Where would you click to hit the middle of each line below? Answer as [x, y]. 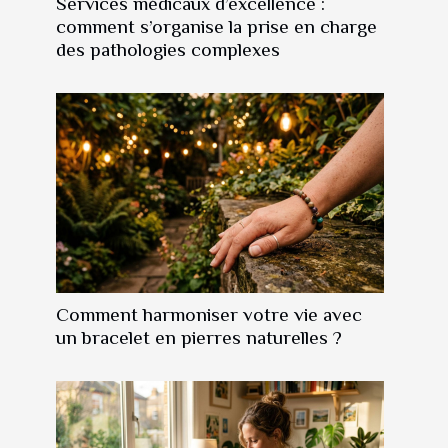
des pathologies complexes [168, 49]
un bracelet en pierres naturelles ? [199, 337]
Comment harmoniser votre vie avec [209, 314]
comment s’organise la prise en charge [216, 26]
